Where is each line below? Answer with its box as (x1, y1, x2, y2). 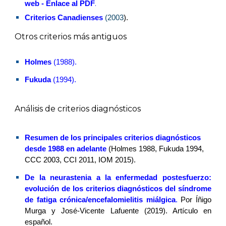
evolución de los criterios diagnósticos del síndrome (25, 185, 211, 193)
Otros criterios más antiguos (15, 32, 127, 41)
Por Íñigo (177, 196, 211, 204)
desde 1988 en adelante (25, 144, 107, 153)
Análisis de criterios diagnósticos (15, 103, 141, 114)
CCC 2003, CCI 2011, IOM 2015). (25, 155, 136, 164)
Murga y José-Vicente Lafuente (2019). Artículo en (25, 207, 211, 215)
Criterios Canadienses (25, 14, 103, 22)
